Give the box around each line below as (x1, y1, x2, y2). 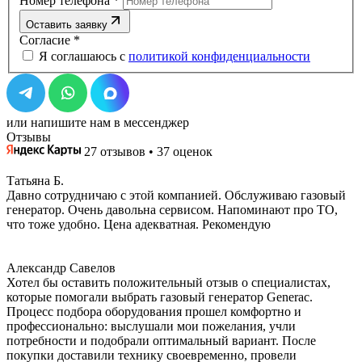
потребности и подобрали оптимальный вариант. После (6, 334, 316, 348)
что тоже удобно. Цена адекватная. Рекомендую (6, 217, 271, 232)
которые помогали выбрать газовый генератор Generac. (6, 290, 313, 305)
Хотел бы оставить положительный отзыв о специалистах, (6, 276, 330, 290)
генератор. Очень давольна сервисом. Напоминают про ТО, (6, 203, 338, 217)
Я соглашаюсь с (36, 49, 128, 64)
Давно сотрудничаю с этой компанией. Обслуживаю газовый (6, 188, 346, 203)
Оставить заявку (26, 19, 107, 32)
